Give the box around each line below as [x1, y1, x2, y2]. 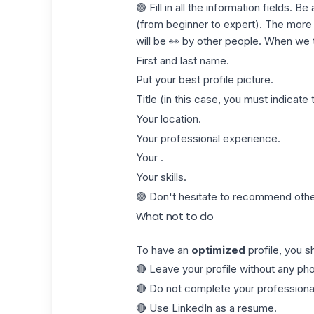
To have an [135, 243, 191, 257]
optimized [191, 243, 245, 257]
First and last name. [135, 53, 229, 67]
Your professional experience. [135, 131, 280, 145]
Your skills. [135, 170, 186, 184]
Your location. [135, 111, 201, 125]
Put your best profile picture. [135, 73, 273, 87]
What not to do [135, 208, 214, 224]
